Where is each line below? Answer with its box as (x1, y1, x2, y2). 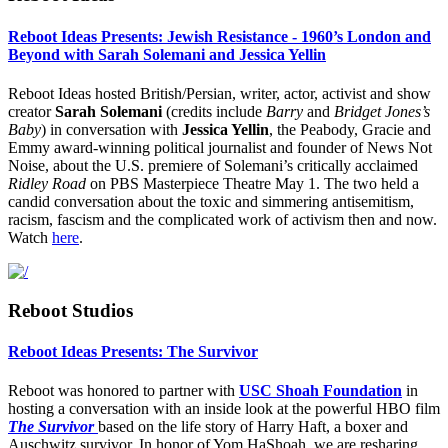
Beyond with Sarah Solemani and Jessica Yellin (8, 45, 326, 63)
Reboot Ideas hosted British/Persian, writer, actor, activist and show (8, 85, 431, 102)
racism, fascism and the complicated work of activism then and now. (8, 211, 437, 228)
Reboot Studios (8, 299, 133, 321)
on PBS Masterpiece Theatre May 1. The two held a (86, 175, 419, 192)
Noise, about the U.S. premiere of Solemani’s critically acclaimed (8, 157, 418, 174)
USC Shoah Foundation (239, 382, 402, 400)
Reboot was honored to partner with (8, 382, 239, 400)
